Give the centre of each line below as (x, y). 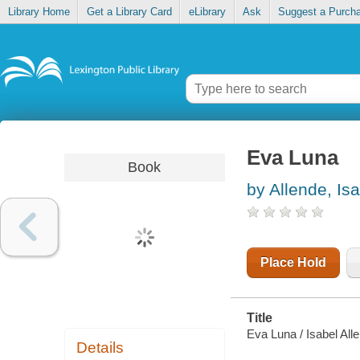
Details (100, 348)
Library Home (39, 12)
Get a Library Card (129, 12)
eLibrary (207, 12)
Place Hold (293, 263)
